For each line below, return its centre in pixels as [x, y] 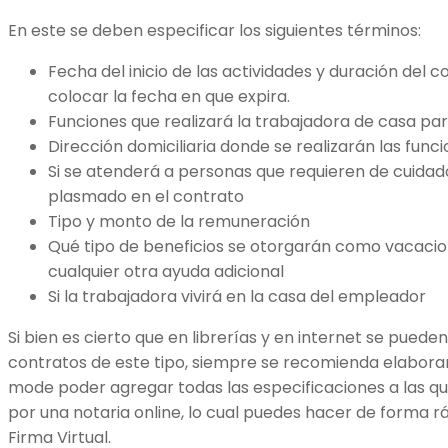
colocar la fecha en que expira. [171, 97]
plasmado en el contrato [146, 197]
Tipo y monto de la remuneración [179, 222]
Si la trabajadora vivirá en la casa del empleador [241, 297]
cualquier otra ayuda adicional [166, 272]
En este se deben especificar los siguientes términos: [216, 31]
